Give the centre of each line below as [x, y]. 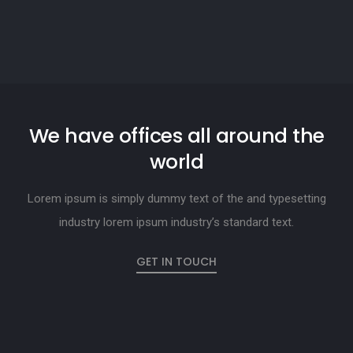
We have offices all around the [176, 135]
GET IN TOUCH [176, 261]
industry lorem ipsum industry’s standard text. [176, 222]
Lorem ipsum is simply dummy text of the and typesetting [176, 198]
